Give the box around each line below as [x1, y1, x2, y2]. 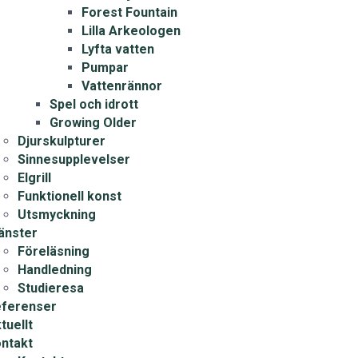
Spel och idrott [49, 97, 138, 112]
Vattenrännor [81, 78, 162, 93]
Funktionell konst [17, 189, 121, 204]
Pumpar [81, 60, 129, 75]
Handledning [17, 262, 92, 277]
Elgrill [17, 170, 51, 185]
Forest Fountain [81, 5, 177, 20]
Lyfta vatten [81, 42, 154, 57]
